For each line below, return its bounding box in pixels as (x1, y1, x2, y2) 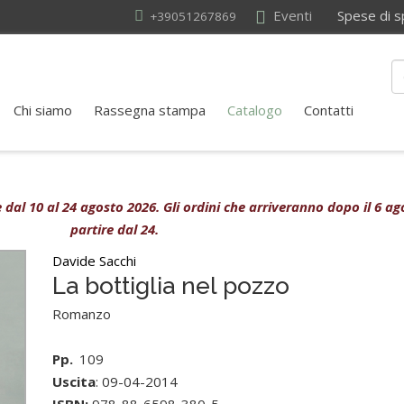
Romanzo (52, 305, 112, 323)
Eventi (270, 6, 312, 24)
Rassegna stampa (94, 101, 206, 119)
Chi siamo (14, 101, 72, 119)
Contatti (304, 101, 353, 119)
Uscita (52, 372, 96, 390)
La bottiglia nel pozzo (52, 272, 290, 299)
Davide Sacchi (52, 252, 137, 270)
